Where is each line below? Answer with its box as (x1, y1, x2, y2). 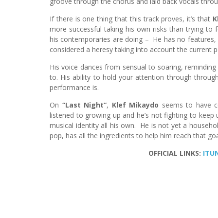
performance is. (50, 82, 99, 92)
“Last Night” (62, 100, 107, 109)
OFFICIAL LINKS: (148, 148, 203, 158)
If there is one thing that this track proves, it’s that (50, 14, 213, 23)
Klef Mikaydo (111, 100, 159, 109)
